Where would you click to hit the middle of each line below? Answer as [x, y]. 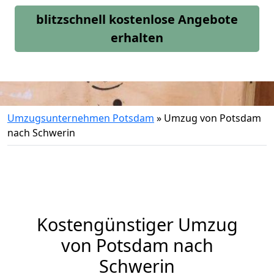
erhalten [137, 38]
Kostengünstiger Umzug [137, 224]
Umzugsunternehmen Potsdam [81, 118]
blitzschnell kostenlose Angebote [137, 19]
